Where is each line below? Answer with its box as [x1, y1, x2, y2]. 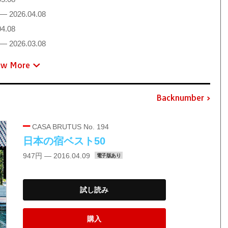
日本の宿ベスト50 [22, 135, 105, 147]
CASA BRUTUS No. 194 [30, 122, 109, 131]
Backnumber [156, 93, 204, 103]
